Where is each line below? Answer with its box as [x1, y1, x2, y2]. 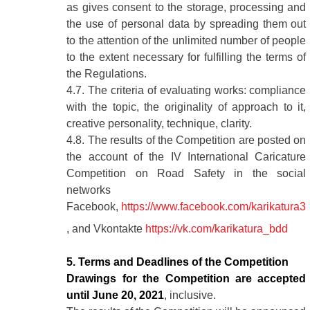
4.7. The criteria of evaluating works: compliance [66, 84, 307, 96]
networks [66, 183, 111, 196]
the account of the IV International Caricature [66, 150, 307, 163]
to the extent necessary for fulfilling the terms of [66, 51, 307, 63]
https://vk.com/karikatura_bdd [145, 223, 289, 235]
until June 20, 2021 [66, 289, 165, 302]
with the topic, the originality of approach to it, [66, 100, 307, 113]
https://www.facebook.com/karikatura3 [121, 200, 307, 212]
